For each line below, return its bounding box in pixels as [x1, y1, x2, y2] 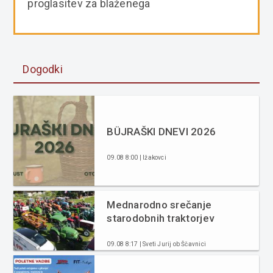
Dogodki [23, 63, 63, 76]
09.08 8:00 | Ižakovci [107, 154, 166, 161]
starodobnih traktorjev [107, 212, 214, 225]
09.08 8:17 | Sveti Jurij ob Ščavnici [107, 241, 206, 248]
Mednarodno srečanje [107, 199, 212, 211]
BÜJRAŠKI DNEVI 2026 [107, 126, 216, 138]
